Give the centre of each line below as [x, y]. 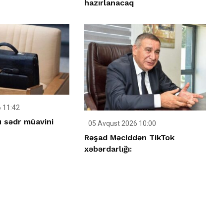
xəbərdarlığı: [108, 149]
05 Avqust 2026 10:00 [122, 123]
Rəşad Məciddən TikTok [130, 137]
